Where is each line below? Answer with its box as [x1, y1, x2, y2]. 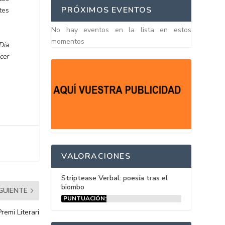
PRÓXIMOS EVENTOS [61, 5, 152, 16]
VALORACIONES [61, 151, 131, 162]
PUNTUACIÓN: [63, 194, 107, 203]
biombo [61, 182, 85, 192]
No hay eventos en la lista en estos [51, 25, 191, 35]
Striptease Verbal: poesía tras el [61, 173, 168, 183]
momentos [51, 37, 85, 46]
